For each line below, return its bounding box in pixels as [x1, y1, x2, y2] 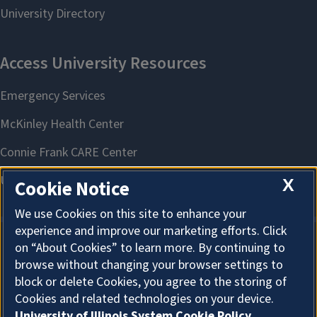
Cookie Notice [15, 175, 129, 204]
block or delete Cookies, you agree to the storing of [15, 273, 287, 292]
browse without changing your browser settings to [15, 256, 283, 275]
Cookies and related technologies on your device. [15, 290, 274, 309]
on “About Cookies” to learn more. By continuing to [15, 239, 285, 258]
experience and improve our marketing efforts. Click [15, 222, 287, 241]
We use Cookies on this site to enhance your [15, 205, 246, 224]
